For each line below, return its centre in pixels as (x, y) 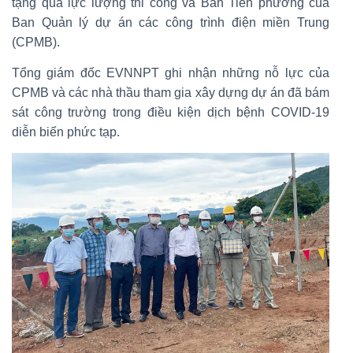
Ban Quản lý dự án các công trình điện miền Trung (171, 22)
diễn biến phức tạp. (66, 132)
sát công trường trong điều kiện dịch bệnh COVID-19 (171, 112)
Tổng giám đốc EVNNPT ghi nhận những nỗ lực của (171, 72)
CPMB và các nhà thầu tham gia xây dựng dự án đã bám (171, 92)
